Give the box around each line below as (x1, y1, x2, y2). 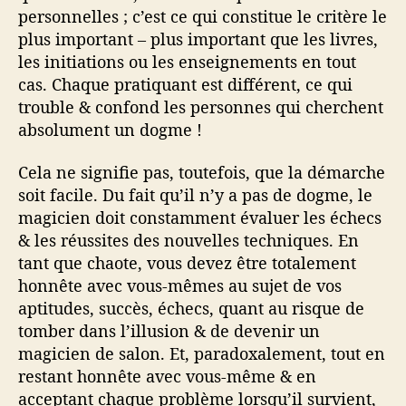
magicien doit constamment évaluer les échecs (18, 207, 382, 229)
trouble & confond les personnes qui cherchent (18, 95, 383, 118)
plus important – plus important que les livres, (18, 27, 378, 50)
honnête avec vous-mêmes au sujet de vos (18, 275, 342, 297)
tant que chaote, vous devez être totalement (18, 252, 356, 275)
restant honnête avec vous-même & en (18, 365, 316, 388)
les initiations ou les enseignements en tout (18, 50, 356, 72)
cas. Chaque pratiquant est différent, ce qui (18, 72, 353, 95)
